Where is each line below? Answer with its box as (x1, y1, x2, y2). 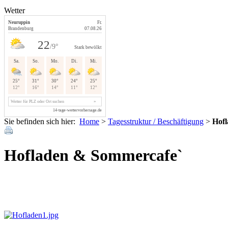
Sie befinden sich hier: (4, 117, 79, 126)
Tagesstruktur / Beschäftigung (108, 117, 204, 126)
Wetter (4, 6, 25, 15)
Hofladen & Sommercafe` (4, 146, 183, 165)
